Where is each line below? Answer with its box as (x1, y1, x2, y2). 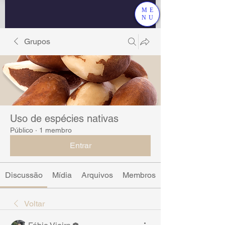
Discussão (5, 170, 43, 180)
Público (10, 126, 33, 134)
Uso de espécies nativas (10, 113, 119, 125)
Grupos (24, 37, 50, 46)
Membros (123, 170, 156, 180)
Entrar (69, 141, 91, 150)
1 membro (39, 126, 72, 134)
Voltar (24, 199, 45, 208)
